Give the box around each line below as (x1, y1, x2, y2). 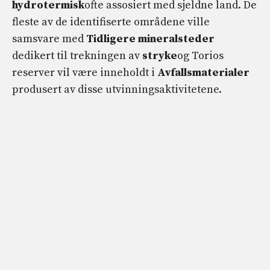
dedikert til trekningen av (12, 49, 142, 63)
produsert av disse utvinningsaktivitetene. (12, 83, 222, 97)
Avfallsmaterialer (157, 66, 250, 80)
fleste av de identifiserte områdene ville (12, 15, 210, 30)
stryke (142, 49, 177, 63)
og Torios (177, 49, 224, 63)
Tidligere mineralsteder (86, 32, 215, 46)
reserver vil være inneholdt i (12, 66, 157, 80)
